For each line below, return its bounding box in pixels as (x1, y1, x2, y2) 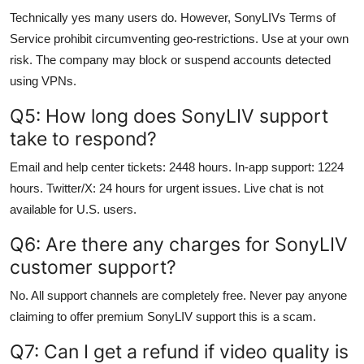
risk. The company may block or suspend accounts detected (10, 52, 331, 67)
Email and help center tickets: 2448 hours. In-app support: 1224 (10, 159, 344, 174)
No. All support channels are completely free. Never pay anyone (10, 288, 347, 302)
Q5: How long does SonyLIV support (10, 103, 328, 128)
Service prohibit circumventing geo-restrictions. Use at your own (10, 31, 349, 45)
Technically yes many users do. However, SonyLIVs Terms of (10, 10, 336, 24)
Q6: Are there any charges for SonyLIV (10, 232, 348, 256)
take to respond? (10, 126, 157, 150)
